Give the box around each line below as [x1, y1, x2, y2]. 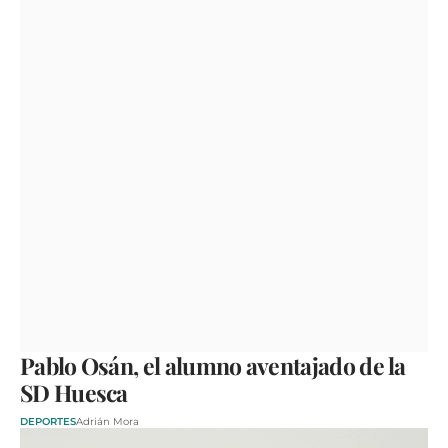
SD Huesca [20, 376, 128, 408]
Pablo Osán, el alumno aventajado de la [20, 349, 406, 381]
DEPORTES [20, 414, 76, 428]
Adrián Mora [76, 414, 139, 428]
